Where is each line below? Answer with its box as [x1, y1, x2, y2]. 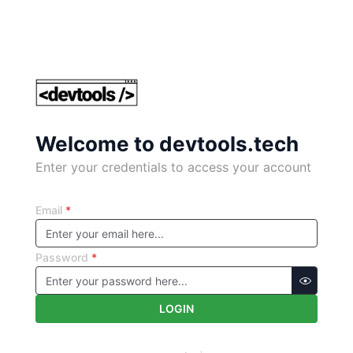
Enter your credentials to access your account [35, 159, 311, 176]
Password [35, 251, 88, 265]
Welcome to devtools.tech [35, 132, 299, 157]
